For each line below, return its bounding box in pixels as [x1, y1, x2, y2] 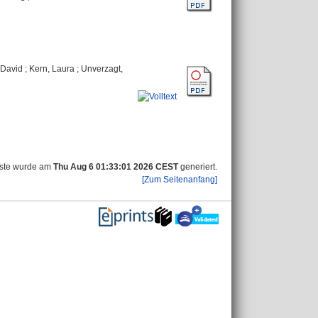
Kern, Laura [29, 64, 75, 74]
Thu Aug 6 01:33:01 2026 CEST [53, 162, 178, 172]
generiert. [178, 162, 217, 172]
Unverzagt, [81, 64, 123, 74]
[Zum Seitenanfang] [142, 175, 217, 185]
